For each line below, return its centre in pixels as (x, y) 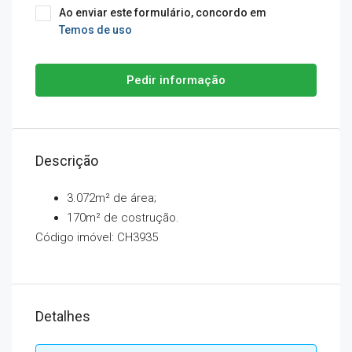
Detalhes (63, 316)
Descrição (67, 161)
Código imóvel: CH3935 (97, 237)
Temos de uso (95, 30)
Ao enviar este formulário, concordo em (163, 13)
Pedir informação (176, 80)
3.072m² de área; (112, 198)
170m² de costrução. (123, 218)
